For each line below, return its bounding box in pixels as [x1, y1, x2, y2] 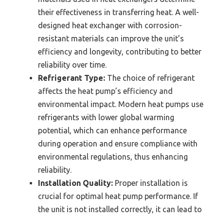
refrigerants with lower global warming [38, 113, 174, 122]
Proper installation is [113, 179, 188, 188]
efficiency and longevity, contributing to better [38, 47, 201, 56]
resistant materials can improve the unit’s [38, 34, 184, 43]
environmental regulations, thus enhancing [38, 152, 188, 162]
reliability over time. [38, 60, 107, 70]
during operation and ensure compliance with [38, 139, 198, 148]
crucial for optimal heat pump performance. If [38, 192, 198, 201]
